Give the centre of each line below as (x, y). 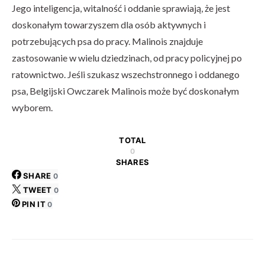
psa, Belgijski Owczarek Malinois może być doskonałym (125, 91)
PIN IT (34, 204)
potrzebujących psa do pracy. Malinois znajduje (107, 41)
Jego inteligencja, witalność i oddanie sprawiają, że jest (121, 8)
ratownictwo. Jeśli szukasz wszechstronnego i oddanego (126, 74)
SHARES (132, 162)
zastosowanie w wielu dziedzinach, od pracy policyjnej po (127, 58)
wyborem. (32, 107)
